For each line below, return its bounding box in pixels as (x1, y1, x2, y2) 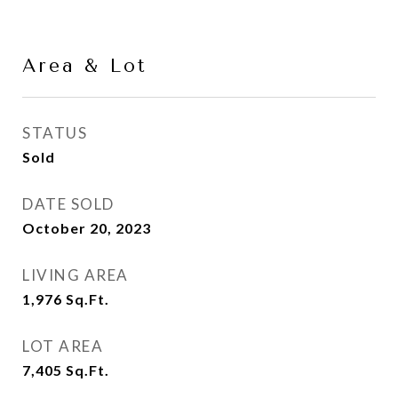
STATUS (22, 123, 87, 142)
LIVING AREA (22, 266, 129, 284)
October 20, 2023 (22, 219, 151, 236)
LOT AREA (22, 337, 103, 355)
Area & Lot (22, 55, 147, 76)
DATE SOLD (22, 195, 115, 213)
